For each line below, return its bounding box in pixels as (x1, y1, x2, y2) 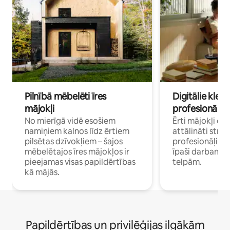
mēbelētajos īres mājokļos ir (25, 146, 129, 157)
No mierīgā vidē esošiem (25, 115, 116, 126)
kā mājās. (25, 166, 60, 178)
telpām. (172, 156, 202, 167)
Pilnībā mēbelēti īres (25, 90, 107, 102)
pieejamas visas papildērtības (25, 156, 136, 167)
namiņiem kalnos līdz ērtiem (25, 125, 129, 137)
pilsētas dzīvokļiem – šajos (25, 136, 123, 147)
